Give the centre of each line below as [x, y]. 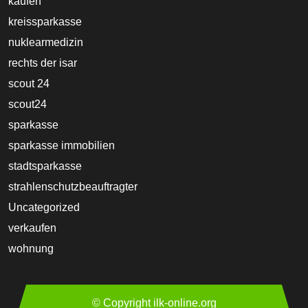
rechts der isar [43, 63]
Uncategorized [44, 207]
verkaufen [32, 228]
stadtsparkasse [45, 166]
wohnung [31, 248]
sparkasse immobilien [62, 145]
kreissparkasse [45, 21]
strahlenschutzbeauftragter [73, 186]
